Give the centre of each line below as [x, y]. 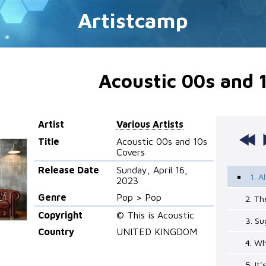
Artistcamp [133, 20]
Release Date [69, 170]
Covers [131, 152]
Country [56, 231]
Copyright [61, 215]
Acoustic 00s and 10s [162, 141]
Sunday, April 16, [152, 170]
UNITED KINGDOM [157, 231]
